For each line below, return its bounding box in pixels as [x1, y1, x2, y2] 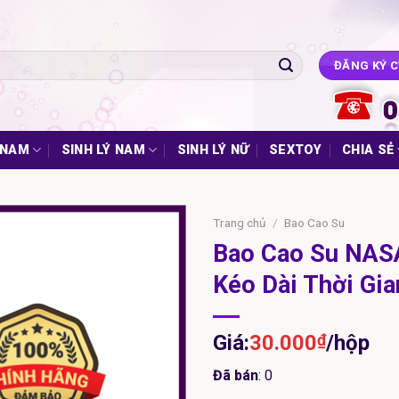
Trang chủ [213, 216, 266, 230]
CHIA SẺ [342, 142, 395, 158]
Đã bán [213, 366, 258, 384]
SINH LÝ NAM [61, 142, 145, 158]
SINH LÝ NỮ [176, 142, 249, 158]
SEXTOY [269, 142, 322, 158]
